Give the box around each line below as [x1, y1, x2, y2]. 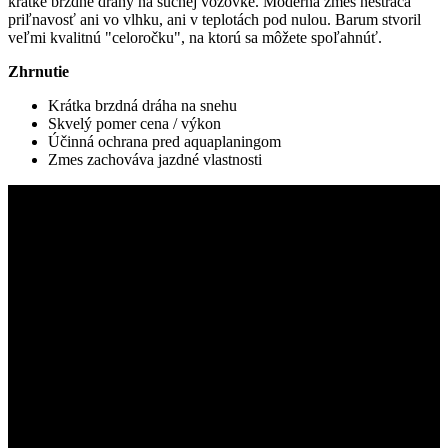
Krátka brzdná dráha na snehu [48, 97, 237, 115]
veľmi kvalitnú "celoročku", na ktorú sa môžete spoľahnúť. [8, 29, 382, 47]
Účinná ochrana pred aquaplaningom [48, 133, 281, 151]
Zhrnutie [8, 63, 69, 81]
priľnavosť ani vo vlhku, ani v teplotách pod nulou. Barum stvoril [8, 11, 421, 29]
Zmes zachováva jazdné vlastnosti [48, 151, 262, 169]
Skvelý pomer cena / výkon [48, 115, 221, 133]
